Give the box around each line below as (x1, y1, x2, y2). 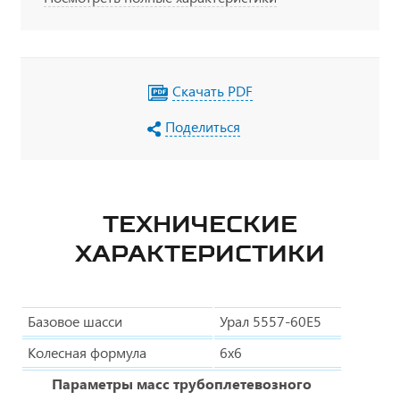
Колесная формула (28, 342, 146, 362)
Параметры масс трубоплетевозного (52, 373, 312, 393)
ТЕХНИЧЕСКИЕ (103, 209, 297, 237)
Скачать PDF (172, 80, 253, 100)
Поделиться (165, 116, 240, 136)
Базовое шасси (28, 311, 122, 330)
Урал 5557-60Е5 (220, 311, 321, 330)
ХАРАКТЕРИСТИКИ (75, 238, 325, 267)
